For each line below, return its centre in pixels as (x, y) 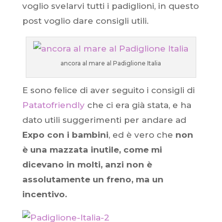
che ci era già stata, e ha (138, 105)
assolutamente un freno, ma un (93, 179)
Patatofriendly (53, 105)
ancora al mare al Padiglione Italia (111, 63)
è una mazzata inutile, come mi (92, 150)
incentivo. (44, 194)
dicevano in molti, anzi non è (87, 165)
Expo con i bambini (65, 135)
